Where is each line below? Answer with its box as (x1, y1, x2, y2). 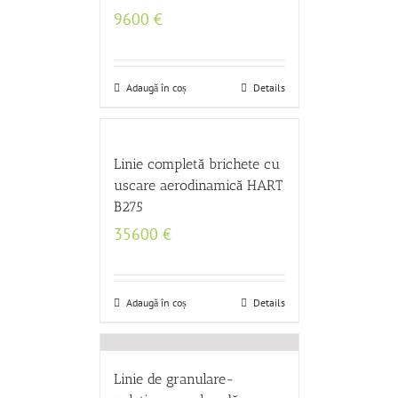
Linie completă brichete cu (113, 155, 280, 172)
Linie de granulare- (113, 370, 235, 387)
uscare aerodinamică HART (113, 177, 283, 194)
